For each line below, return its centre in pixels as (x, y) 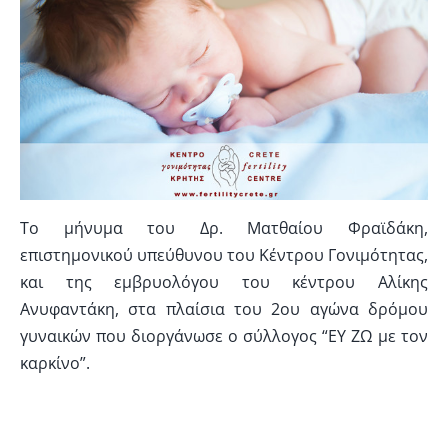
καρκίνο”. (54, 363)
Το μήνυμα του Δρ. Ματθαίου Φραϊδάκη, (224, 228)
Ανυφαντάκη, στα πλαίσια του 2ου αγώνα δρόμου (224, 309)
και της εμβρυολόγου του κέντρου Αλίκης (224, 282)
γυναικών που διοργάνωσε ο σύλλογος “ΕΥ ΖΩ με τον (224, 336)
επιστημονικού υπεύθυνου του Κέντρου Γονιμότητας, (224, 255)
